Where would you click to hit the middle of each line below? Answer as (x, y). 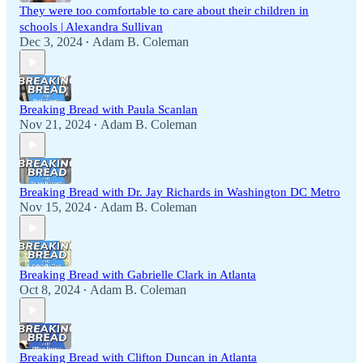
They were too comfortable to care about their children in (164, 11)
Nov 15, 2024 (55, 207)
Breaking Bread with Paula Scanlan (109, 110)
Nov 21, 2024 (55, 125)
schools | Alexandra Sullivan (91, 27)
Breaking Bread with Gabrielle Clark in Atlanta (138, 275)
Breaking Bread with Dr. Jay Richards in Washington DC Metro (180, 192)
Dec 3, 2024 (51, 42)
